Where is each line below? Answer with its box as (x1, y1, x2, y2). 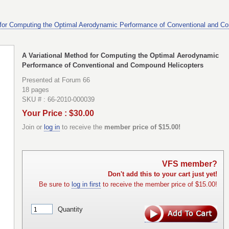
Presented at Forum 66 (22, 76, 90, 84)
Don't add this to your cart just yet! (108, 170, 217, 178)
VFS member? (162, 159, 217, 169)
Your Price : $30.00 (22, 108, 94, 118)
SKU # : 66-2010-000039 (22, 96, 95, 104)
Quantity (58, 205, 83, 213)
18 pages (22, 86, 49, 94)
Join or (22, 123, 44, 131)
